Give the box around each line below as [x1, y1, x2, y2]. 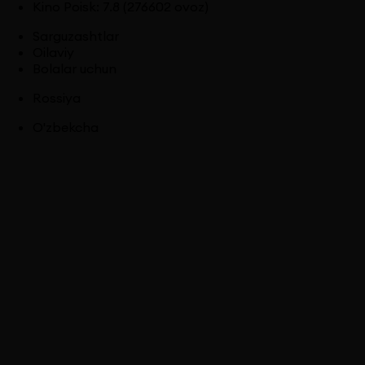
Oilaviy [33, 43, 74, 60]
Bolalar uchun [33, 59, 117, 77]
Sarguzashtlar [33, 27, 119, 44]
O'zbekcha [33, 118, 99, 135]
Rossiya [33, 89, 81, 106]
